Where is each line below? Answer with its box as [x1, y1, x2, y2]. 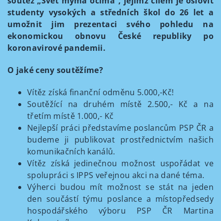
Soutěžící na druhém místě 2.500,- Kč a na [27, 99, 214, 110]
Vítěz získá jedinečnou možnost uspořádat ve [27, 158, 214, 169]
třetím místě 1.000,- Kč [27, 110, 114, 121]
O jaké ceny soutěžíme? [7, 65, 104, 75]
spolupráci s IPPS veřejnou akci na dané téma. [27, 170, 205, 181]
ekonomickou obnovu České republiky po [7, 31, 214, 41]
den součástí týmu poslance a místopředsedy [27, 193, 214, 204]
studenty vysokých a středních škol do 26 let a [7, 7, 214, 18]
